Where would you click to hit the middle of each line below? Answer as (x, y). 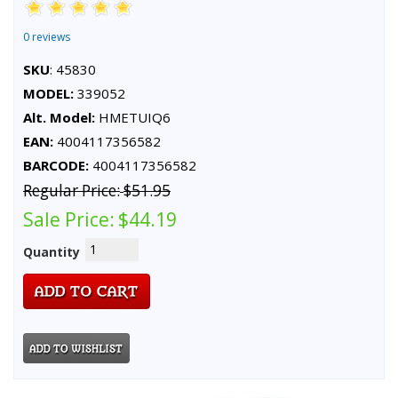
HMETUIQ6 (133, 117)
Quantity (52, 251)
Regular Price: (72, 190)
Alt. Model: (59, 117)
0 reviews (47, 36)
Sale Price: (69, 219)
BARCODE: (56, 165)
